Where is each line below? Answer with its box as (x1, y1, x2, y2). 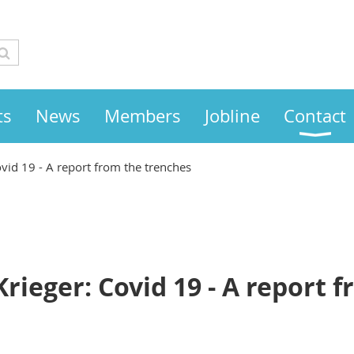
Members (104, 104, 181, 127)
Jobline (205, 104, 260, 127)
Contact (284, 104, 346, 127)
